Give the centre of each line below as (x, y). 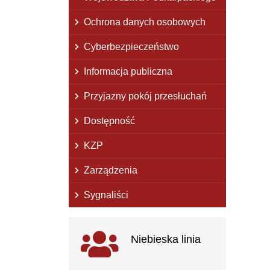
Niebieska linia (166, 239)
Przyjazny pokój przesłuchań (145, 96)
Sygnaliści (106, 195)
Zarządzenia (111, 170)
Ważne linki (111, 229)
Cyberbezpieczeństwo (131, 46)
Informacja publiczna (128, 71)
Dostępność (109, 121)
